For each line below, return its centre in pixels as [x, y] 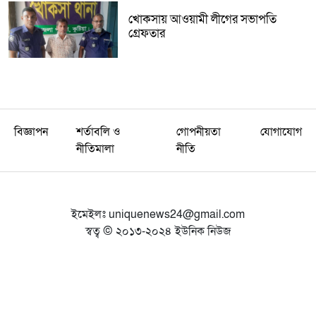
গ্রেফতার [146, 34]
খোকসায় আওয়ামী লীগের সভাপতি [202, 19]
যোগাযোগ [281, 132]
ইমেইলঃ [90, 214]
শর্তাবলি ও [98, 132]
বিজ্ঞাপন [31, 132]
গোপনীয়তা [198, 132]
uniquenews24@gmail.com [177, 214]
